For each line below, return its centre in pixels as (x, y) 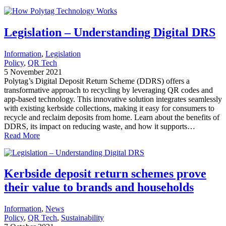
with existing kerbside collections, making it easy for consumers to (109, 108)
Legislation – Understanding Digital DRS (110, 32)
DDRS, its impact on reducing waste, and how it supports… (100, 126)
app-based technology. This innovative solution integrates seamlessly (113, 99)
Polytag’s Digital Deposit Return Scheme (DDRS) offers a (97, 81)
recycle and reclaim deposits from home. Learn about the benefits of (112, 117)
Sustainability (82, 218)
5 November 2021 (33, 72)
